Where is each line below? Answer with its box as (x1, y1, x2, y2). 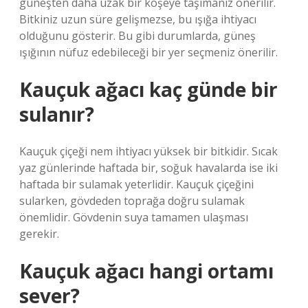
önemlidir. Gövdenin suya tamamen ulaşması (19, 210, 248, 225)
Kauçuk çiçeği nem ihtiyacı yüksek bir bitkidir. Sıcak (19, 144, 278, 159)
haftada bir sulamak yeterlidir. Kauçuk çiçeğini (19, 177, 254, 192)
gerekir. (19, 226, 59, 241)
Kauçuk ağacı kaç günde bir (19, 76, 278, 102)
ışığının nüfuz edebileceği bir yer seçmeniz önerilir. (19, 45, 278, 60)
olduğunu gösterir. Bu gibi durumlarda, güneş (19, 28, 256, 43)
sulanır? (19, 101, 94, 127)
